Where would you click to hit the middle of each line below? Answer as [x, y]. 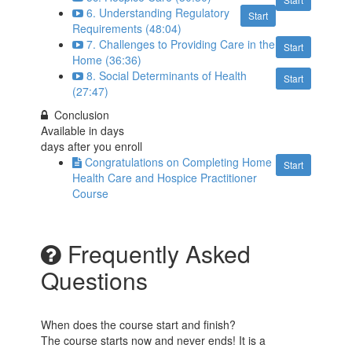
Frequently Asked [156, 254]
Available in [71, 131]
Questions [95, 280]
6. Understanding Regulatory [158, 13]
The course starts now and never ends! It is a [154, 341]
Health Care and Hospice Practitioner [165, 178]
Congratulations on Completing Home [179, 162]
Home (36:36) [107, 60]
